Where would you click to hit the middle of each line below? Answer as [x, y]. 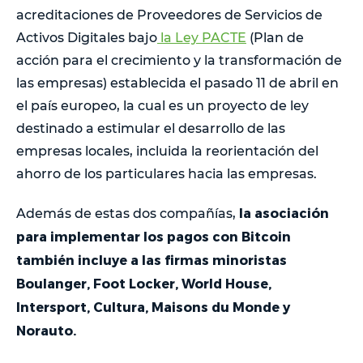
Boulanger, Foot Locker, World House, [144, 283]
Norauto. [46, 330]
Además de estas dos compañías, [128, 213]
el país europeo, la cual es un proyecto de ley [162, 105]
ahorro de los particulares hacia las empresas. [167, 173]
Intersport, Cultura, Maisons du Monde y [153, 306]
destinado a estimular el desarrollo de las [151, 128]
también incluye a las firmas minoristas [152, 259]
